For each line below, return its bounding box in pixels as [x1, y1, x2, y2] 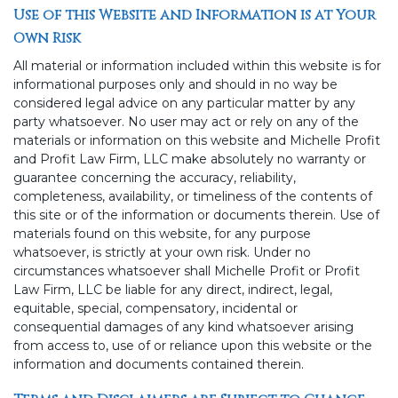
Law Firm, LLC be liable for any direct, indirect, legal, [13, 282, 332, 298]
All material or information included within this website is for [13, 58, 381, 75]
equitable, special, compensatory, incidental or [13, 300, 298, 317]
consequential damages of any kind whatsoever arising [13, 319, 354, 336]
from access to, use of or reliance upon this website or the [13, 338, 372, 354]
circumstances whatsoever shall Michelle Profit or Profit [13, 263, 360, 280]
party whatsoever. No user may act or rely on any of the [13, 114, 359, 131]
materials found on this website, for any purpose [13, 226, 311, 243]
